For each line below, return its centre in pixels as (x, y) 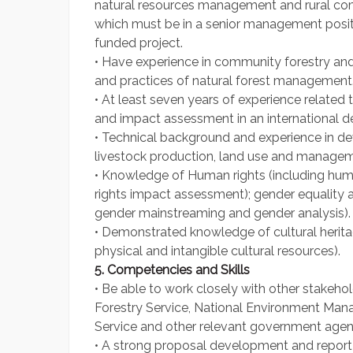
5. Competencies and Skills (172, 270)
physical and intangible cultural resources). (217, 251)
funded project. (139, 43)
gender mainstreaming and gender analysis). (223, 214)
